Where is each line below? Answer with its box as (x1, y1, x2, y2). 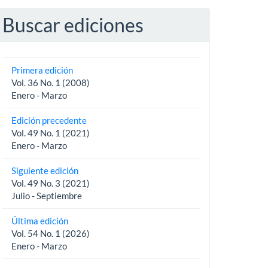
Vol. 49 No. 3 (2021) (11, 177, 90, 188)
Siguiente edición (11, 165, 78, 176)
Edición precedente (11, 114, 87, 126)
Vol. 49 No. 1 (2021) (11, 127, 90, 138)
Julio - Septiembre (11, 190, 82, 201)
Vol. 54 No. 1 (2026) (11, 227, 90, 239)
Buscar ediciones (2, 13, 144, 37)
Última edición (11, 215, 68, 226)
